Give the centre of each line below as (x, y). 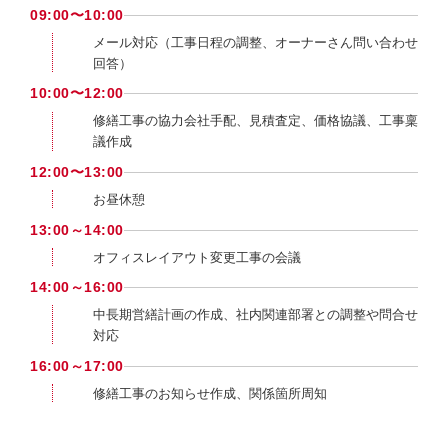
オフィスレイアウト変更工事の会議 (197, 257)
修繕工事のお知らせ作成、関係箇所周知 (210, 393)
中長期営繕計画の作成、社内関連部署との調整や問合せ (255, 315)
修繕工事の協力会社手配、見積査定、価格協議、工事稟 (255, 121)
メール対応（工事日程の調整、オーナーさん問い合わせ (255, 42)
